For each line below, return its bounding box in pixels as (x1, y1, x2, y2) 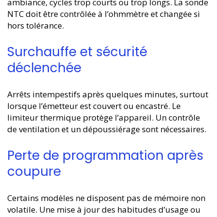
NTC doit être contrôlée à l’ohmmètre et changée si (7, 8, 200, 20)
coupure (7, 163, 61, 181)
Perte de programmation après (7, 147, 203, 165)
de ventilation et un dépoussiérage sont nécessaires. (7, 124, 206, 135)
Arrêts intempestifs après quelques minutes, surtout (7, 89, 208, 100)
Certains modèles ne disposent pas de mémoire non (7, 192, 205, 204)
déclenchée (7, 59, 81, 77)
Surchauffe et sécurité (7, 43, 147, 61)
